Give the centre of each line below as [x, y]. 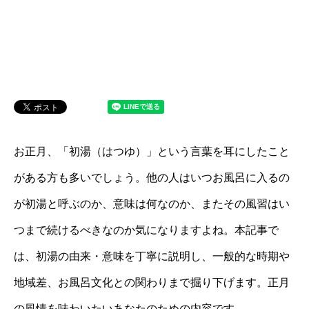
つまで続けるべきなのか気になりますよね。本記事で [146, 230]
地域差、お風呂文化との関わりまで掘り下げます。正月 [152, 282]
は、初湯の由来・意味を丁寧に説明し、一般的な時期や [152, 256]
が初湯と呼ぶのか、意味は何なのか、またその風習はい [152, 204]
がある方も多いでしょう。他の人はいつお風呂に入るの [152, 178]
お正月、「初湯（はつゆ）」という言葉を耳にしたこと [152, 151]
